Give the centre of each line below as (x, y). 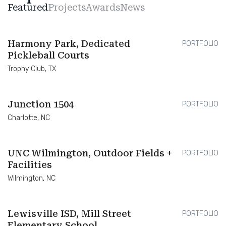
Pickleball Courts (48, 55)
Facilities (30, 164)
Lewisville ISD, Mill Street (69, 213)
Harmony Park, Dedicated (69, 43)
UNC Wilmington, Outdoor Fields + (90, 153)
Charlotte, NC (29, 118)
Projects (67, 7)
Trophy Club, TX (32, 69)
